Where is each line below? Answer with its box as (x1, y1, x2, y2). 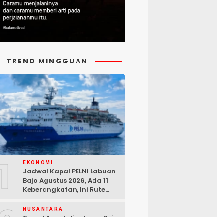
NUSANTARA (23, 206, 63, 212)
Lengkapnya (23, 194, 65, 204)
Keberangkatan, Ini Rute (23, 185, 105, 195)
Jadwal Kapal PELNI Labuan (23, 167, 116, 176)
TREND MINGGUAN (6, 56, 88, 66)
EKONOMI (23, 160, 54, 166)
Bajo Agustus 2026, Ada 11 (23, 176, 108, 186)
